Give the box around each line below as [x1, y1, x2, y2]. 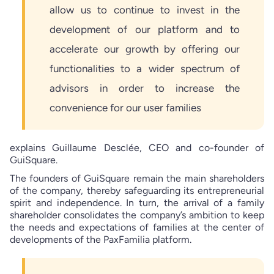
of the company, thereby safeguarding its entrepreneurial [10, 184, 264, 196]
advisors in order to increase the [50, 81, 240, 94]
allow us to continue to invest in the [50, 3, 240, 16]
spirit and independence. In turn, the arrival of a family [10, 196, 264, 209]
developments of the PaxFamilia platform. [10, 233, 191, 245]
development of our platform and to [50, 23, 240, 35]
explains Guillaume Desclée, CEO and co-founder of [10, 141, 264, 154]
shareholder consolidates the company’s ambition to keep [10, 209, 264, 221]
